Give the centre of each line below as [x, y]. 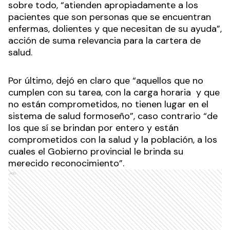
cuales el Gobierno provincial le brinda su [96, 152]
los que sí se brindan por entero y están [93, 128]
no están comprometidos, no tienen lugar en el [108, 104]
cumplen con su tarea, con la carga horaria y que [114, 93]
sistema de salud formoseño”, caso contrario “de [113, 116]
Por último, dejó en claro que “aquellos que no [106, 81]
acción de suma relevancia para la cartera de [104, 41]
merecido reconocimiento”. [68, 164]
